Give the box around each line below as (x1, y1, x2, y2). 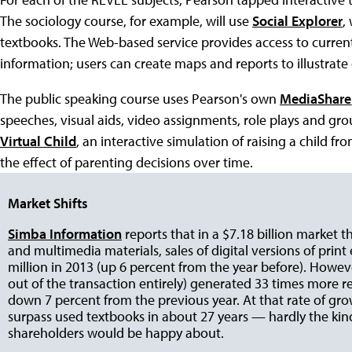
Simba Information (8, 225, 122, 244)
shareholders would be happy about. (8, 324, 224, 343)
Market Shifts (8, 194, 88, 213)
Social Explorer (252, 12, 343, 31)
